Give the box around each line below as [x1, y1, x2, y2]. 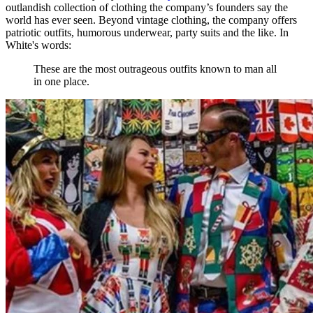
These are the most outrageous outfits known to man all [34, 62, 277, 75]
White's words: [6, 38, 71, 51]
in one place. [34, 75, 89, 87]
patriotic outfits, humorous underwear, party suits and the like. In [6, 26, 289, 38]
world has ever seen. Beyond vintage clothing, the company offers [6, 13, 297, 26]
